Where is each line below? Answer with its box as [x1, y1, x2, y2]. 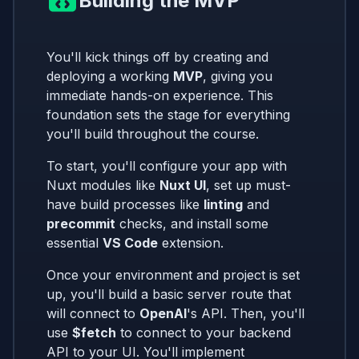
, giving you [203, 68, 272, 85]
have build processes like [46, 196, 204, 213]
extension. [158, 235, 224, 252]
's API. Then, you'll [187, 305, 305, 322]
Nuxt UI [159, 177, 206, 194]
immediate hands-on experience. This [46, 87, 273, 104]
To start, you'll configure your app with [46, 158, 287, 175]
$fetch [72, 325, 116, 341]
